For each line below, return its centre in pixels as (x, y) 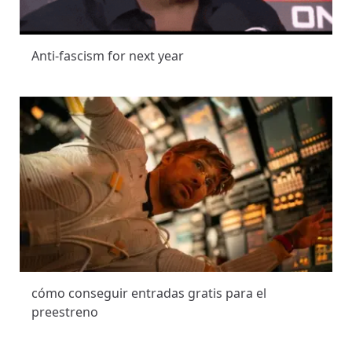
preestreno (65, 312)
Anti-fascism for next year (108, 55)
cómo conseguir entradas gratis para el (149, 293)
